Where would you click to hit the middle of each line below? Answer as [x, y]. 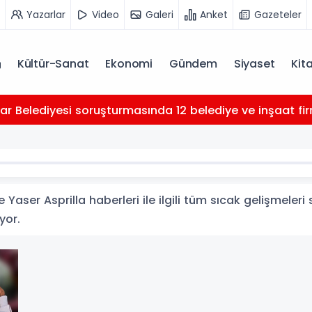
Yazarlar [46, 14]
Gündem [193, 64]
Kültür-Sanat [53, 64]
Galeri [159, 14]
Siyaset [254, 64]
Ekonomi [129, 64]
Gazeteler [278, 14]
